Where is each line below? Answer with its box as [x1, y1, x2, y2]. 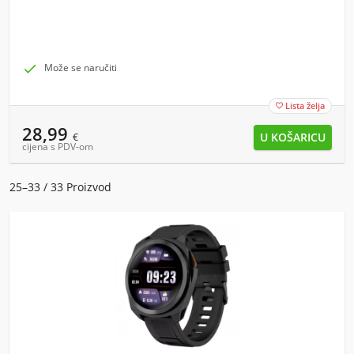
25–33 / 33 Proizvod [9, 179, 111, 194]
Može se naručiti [44, 61, 117, 74]
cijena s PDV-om [22, 140, 93, 153]
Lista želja [285, 100, 325, 111]
